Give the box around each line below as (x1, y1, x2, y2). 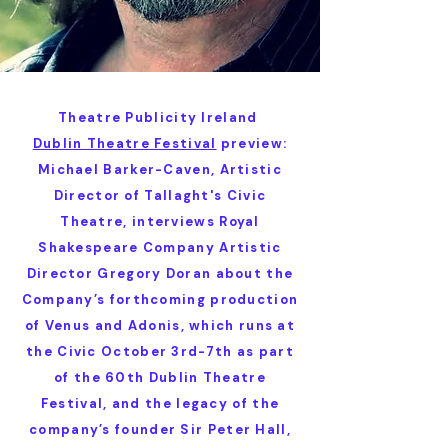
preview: (216, 135, 288, 152)
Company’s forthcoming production (21, 291, 299, 308)
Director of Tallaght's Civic (53, 187, 267, 204)
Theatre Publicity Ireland (58, 109, 262, 126)
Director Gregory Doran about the (26, 265, 294, 282)
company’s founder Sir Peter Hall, (29, 421, 291, 438)
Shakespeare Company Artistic (38, 239, 282, 256)
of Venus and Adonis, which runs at (24, 317, 296, 334)
